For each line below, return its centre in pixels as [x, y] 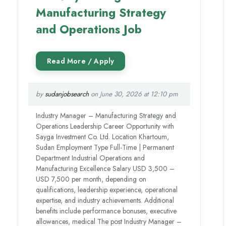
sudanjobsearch [67, 94]
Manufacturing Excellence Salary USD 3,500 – [105, 168]
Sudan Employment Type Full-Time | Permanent [105, 147]
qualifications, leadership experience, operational [107, 189]
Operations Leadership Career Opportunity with [105, 126]
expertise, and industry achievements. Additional [105, 200]
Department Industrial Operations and [91, 158]
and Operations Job [89, 29]
